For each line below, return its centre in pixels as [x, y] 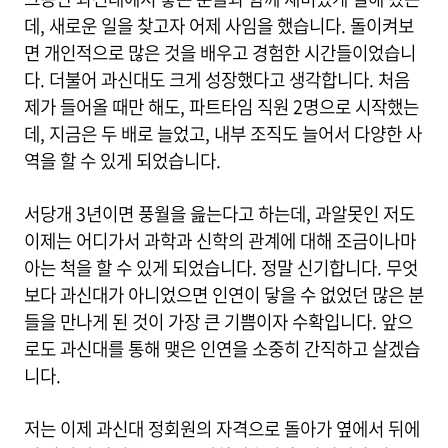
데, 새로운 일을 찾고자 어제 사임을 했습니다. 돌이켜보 [219, 25]
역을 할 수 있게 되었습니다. [122, 160]
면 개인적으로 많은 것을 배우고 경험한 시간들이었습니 [220, 52]
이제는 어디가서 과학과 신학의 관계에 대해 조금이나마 [220, 240]
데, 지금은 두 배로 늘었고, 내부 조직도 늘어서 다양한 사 [223, 133]
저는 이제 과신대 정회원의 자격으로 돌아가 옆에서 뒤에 [222, 428]
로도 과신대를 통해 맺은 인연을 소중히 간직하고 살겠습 [222, 348]
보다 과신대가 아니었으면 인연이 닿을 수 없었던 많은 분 [224, 294]
